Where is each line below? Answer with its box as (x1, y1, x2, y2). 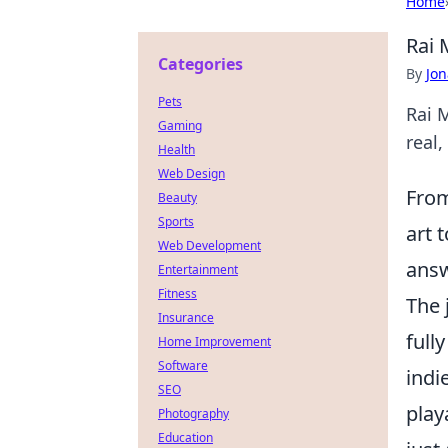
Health (158, 141, 195, 158)
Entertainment (158, 261, 238, 278)
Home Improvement (158, 333, 271, 350)
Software (158, 357, 208, 374)
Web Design (158, 165, 225, 182)
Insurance (158, 309, 214, 326)
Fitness (158, 285, 197, 302)
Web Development (158, 237, 261, 254)
